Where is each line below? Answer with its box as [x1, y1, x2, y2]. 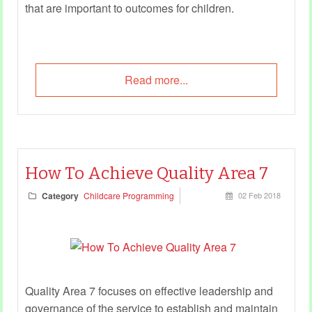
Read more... [124, 71, 188, 88]
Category [41, 189, 79, 202]
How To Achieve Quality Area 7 [24, 163, 268, 183]
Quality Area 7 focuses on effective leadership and [24, 282, 273, 299]
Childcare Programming [83, 189, 174, 201]
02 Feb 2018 [237, 189, 281, 201]
